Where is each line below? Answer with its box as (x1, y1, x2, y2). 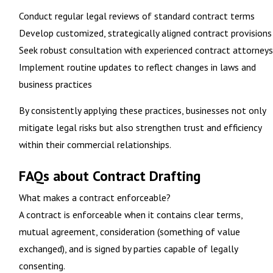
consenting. (18, 260, 65, 272)
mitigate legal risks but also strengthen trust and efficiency (18, 121, 261, 134)
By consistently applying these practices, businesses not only (18, 104, 266, 117)
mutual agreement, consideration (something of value (18, 225, 240, 238)
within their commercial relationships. (18, 138, 171, 151)
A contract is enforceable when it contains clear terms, (18, 208, 243, 221)
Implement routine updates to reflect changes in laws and (18, 60, 256, 73)
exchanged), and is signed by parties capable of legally (18, 243, 238, 255)
